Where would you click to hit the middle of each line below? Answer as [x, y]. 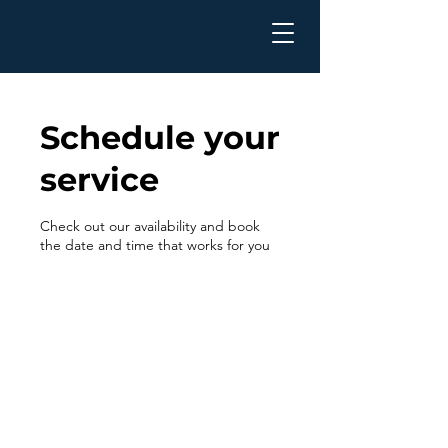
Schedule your [160, 137]
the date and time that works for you [155, 245]
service [99, 179]
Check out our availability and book [150, 226]
